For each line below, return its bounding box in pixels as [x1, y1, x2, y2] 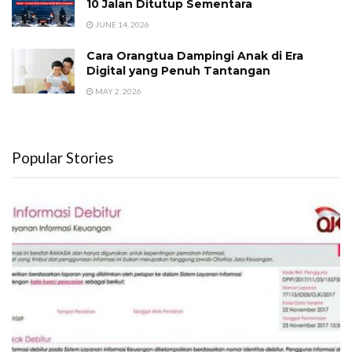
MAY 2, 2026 [93, 86, 141, 96]
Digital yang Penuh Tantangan [86, 63, 270, 78]
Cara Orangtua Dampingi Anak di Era [86, 48, 303, 63]
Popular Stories [12, 148, 114, 167]
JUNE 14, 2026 [93, 19, 149, 29]
